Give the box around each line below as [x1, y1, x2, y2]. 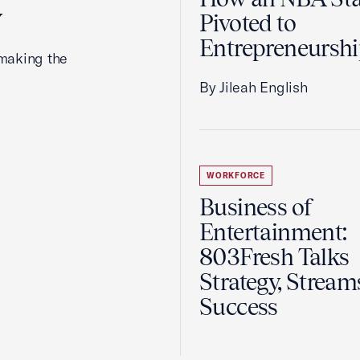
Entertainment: [199, 219, 347, 246]
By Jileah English [199, 78, 308, 96]
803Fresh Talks [199, 243, 350, 271]
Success [199, 293, 278, 321]
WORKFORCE [207, 170, 265, 181]
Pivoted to [199, 10, 296, 37]
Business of [199, 194, 313, 221]
